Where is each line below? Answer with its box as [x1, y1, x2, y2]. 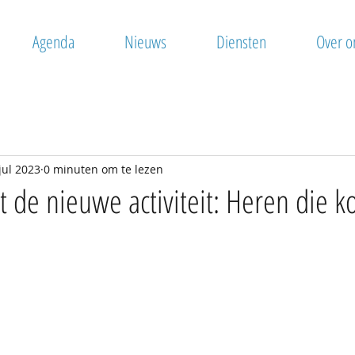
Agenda [32, 29, 74, 53]
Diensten [216, 29, 266, 53]
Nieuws [124, 29, 166, 53]
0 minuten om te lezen [44, 161, 163, 177]
